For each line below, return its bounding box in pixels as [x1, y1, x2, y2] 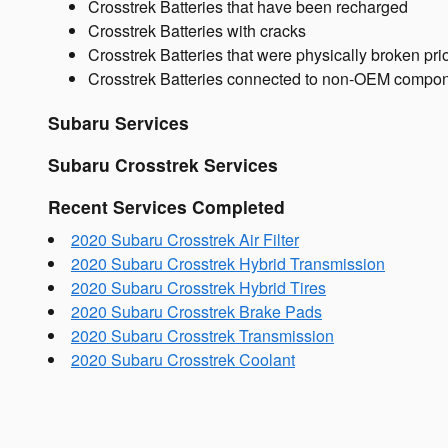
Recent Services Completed [48, 194, 285, 219]
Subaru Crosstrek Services [48, 152, 278, 177]
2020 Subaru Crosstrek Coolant [71, 347, 295, 371]
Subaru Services [48, 110, 189, 135]
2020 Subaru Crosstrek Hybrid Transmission [71, 251, 385, 275]
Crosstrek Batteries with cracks [88, 19, 306, 42]
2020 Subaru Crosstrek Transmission [71, 323, 334, 347]
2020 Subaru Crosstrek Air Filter [71, 227, 299, 251]
